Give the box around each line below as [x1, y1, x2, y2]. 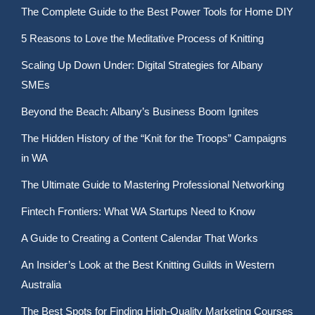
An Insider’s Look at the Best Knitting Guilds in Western [21, 259, 274, 271]
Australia [21, 278, 61, 290]
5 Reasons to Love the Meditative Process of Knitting [21, 32, 264, 44]
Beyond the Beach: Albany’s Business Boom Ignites [21, 105, 259, 117]
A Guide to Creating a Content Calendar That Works [21, 232, 258, 244]
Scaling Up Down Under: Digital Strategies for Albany [21, 59, 263, 71]
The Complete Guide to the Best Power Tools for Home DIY [21, 6, 293, 18]
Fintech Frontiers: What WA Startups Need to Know [21, 205, 255, 217]
